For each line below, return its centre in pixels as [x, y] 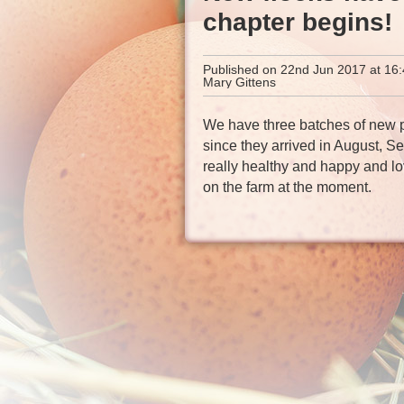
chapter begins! [298, 23]
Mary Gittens [240, 83]
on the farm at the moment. [288, 188]
